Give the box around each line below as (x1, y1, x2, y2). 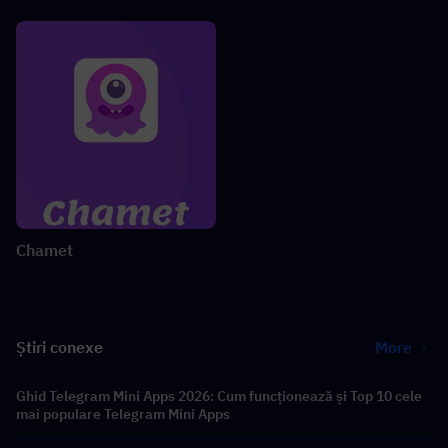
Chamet (16, 239, 73, 260)
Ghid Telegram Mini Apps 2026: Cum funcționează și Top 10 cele (16, 386, 422, 405)
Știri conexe (16, 336, 103, 357)
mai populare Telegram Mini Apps (16, 404, 230, 423)
